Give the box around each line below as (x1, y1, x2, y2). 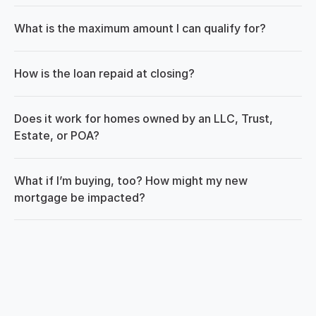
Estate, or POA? (14, 128, 99, 142)
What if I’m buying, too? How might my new (14, 174, 248, 188)
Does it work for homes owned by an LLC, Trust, (14, 111, 273, 126)
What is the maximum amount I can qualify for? (14, 21, 266, 35)
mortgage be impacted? (14, 190, 145, 205)
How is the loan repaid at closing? (14, 66, 195, 80)
